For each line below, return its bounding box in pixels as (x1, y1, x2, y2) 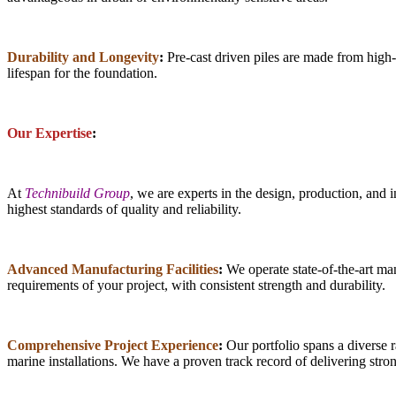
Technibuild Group (25, 185, 130, 201)
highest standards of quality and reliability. (7, 201, 241, 217)
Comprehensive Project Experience (7, 337, 218, 353)
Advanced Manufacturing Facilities (7, 261, 218, 277)
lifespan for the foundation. (7, 65, 157, 80)
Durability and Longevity (7, 49, 159, 65)
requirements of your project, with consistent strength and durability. (7, 277, 385, 293)
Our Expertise (7, 125, 92, 141)
